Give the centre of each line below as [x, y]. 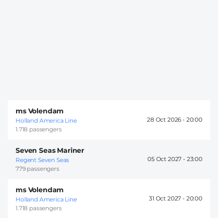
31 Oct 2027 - [168, 199]
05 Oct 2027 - [167, 159]
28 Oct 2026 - [167, 120]
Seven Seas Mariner [50, 150]
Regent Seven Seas [43, 160]
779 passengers [37, 168]
